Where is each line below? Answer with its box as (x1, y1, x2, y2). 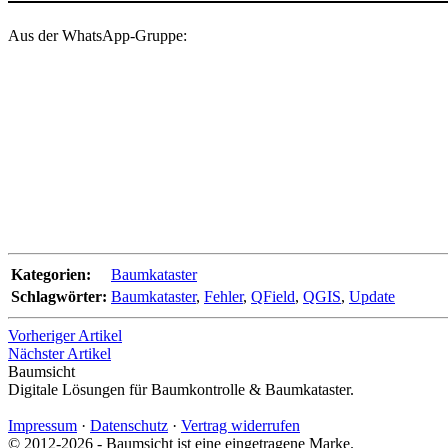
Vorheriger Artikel (8, 326, 122, 344)
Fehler (204, 287, 243, 305)
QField (251, 287, 295, 305)
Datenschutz (90, 416, 168, 434)
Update (349, 287, 395, 305)
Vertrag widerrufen (181, 416, 300, 434)
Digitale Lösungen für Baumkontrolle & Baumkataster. (8, 380, 354, 398)
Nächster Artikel (8, 344, 111, 362)
